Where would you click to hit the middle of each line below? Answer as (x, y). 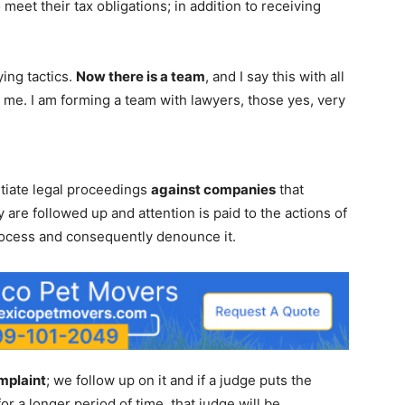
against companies (213, 189)
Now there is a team (141, 76)
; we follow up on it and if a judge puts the (179, 380)
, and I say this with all (275, 76)
